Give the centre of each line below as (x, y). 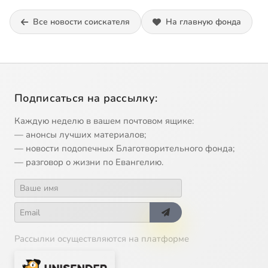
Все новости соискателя (81, 22)
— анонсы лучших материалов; (80, 135)
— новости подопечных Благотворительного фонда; (124, 149)
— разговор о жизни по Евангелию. (89, 162)
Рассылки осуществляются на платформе (102, 239)
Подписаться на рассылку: (86, 98)
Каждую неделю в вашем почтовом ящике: (104, 121)
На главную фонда (203, 22)
